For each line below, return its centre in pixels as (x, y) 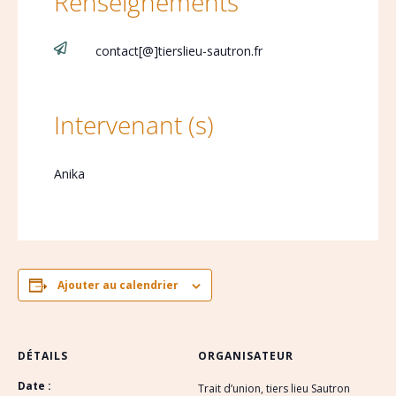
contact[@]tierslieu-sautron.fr (179, 51)
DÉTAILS (43, 356)
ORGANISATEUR (246, 356)
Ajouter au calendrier (118, 286)
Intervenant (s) (133, 125)
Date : (34, 386)
